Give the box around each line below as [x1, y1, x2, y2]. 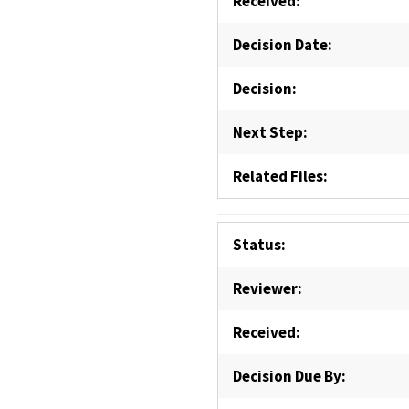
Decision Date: [232, 35, 332, 55]
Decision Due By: [232, 366, 346, 386]
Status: [232, 235, 286, 255]
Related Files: [232, 166, 328, 186]
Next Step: [232, 122, 308, 142]
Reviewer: [232, 278, 302, 299]
